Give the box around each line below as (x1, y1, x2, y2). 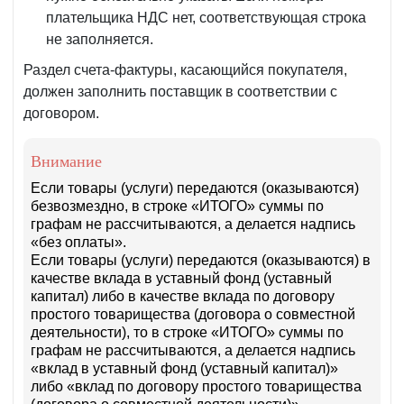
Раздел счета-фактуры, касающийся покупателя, (23, 62, 347, 78)
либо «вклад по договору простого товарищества (31, 379, 362, 395)
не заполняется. (46, 32, 153, 48)
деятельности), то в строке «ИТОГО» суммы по (31, 325, 344, 341)
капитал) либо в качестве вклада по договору (31, 289, 335, 305)
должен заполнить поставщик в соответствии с (23, 84, 337, 100)
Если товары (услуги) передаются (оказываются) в (31, 252, 371, 269)
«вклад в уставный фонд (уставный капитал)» (31, 361, 338, 377)
